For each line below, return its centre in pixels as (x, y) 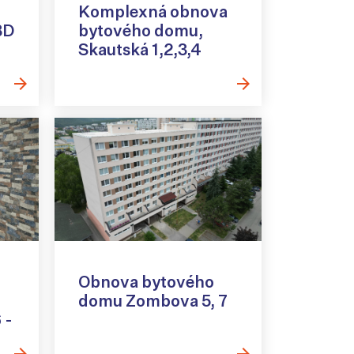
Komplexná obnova (153, 12)
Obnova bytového (146, 281)
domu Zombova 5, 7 (153, 300)
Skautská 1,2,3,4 (139, 50)
